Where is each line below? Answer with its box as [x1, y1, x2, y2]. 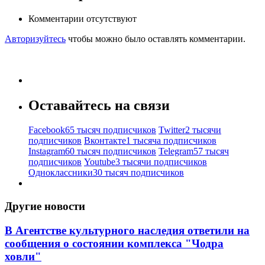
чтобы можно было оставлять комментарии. [68, 33, 245, 44]
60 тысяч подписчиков [65, 146, 156, 157]
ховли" [5, 250, 41, 263]
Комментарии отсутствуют [28, 13, 137, 24]
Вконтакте [84, 135, 126, 146]
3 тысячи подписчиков [115, 157, 207, 167]
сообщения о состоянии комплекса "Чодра [5, 237, 224, 250]
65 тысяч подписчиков [65, 125, 156, 135]
